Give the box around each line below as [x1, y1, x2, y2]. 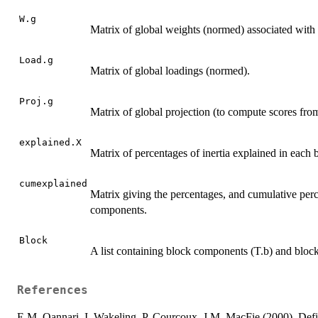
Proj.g [19, 95, 53, 106]
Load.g [19, 54, 53, 65]
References [17, 284, 88, 297]
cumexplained [19, 177, 87, 189]
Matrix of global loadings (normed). [90, 64, 250, 77]
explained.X [19, 136, 82, 148]
